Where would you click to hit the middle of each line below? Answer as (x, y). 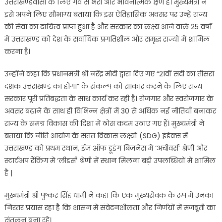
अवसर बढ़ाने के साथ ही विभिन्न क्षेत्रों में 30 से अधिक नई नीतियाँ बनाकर (110, 111)
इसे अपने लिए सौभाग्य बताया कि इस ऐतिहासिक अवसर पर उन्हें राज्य (106, 15)
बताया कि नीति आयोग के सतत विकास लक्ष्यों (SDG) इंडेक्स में (96, 136)
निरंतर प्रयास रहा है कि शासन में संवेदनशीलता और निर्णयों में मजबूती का (110, 208)
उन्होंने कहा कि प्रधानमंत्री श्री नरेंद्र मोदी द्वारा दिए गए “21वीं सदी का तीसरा (109, 74)
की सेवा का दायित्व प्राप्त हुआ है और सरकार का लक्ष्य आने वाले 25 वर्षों (108, 27)
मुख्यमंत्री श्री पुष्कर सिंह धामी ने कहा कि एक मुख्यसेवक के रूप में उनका (109, 195)
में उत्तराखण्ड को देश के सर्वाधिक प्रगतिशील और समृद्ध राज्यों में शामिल (107, 39)
